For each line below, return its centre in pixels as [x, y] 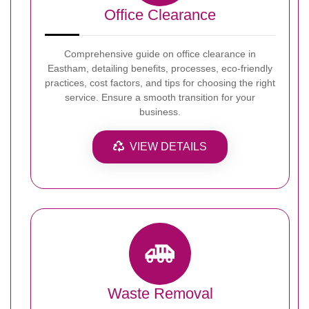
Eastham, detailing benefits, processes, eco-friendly [160, 68]
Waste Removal [160, 293]
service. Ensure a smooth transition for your [160, 97]
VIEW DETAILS [168, 146]
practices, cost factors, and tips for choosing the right [160, 82]
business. [160, 111]
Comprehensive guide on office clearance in [160, 53]
